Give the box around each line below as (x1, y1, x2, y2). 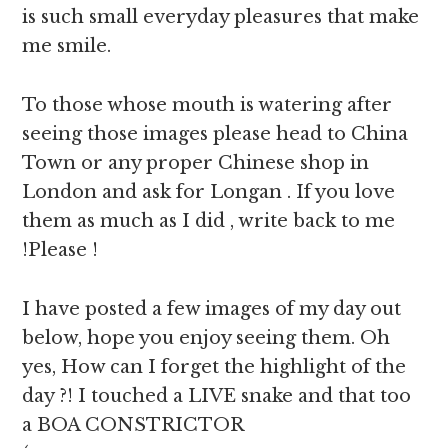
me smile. (22, 35, 112, 57)
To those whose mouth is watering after (22, 94, 393, 116)
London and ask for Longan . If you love (22, 181, 396, 203)
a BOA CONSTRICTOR (22, 414, 244, 436)
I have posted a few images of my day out (22, 298, 402, 320)
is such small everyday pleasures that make (22, 6, 420, 28)
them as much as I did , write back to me (22, 210, 396, 232)
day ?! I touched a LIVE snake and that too (22, 385, 412, 407)
